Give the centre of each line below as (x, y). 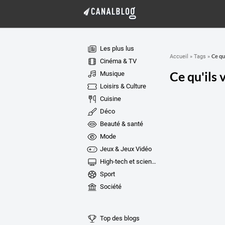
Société (110, 187)
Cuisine (109, 99)
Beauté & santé (121, 124)
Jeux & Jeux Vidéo (125, 149)
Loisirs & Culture (122, 86)
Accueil (179, 57)
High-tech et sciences (125, 161)
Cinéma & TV (117, 61)
